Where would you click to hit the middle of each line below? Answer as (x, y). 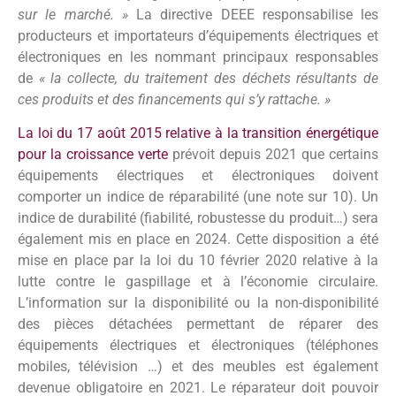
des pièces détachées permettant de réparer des (198, 324)
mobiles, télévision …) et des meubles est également (198, 367)
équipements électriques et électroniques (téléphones (198, 346)
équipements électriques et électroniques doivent (198, 176)
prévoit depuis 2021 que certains (273, 155)
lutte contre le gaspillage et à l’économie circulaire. (198, 282)
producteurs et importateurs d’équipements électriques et (198, 35)
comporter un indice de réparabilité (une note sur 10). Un (198, 197)
